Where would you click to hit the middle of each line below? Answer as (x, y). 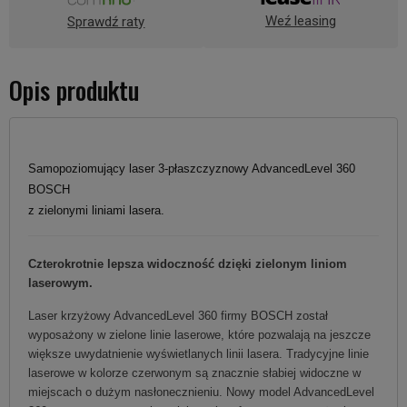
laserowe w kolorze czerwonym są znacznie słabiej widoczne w (194, 372)
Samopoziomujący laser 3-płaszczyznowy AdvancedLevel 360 (192, 168)
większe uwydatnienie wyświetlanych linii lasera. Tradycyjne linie (199, 353)
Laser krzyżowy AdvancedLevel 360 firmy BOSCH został (178, 315)
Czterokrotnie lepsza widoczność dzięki (140, 263)
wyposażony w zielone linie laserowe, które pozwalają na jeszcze (199, 334)
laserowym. (60, 283)
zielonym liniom (301, 263)
